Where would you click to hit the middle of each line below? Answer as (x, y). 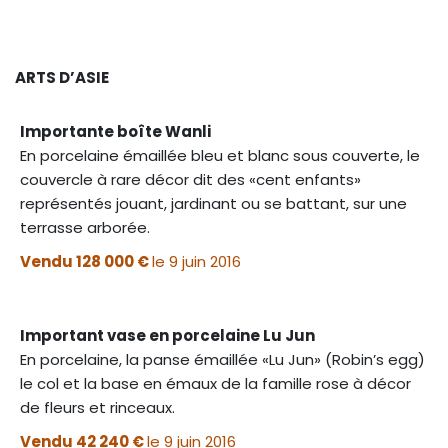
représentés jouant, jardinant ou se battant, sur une (213, 203)
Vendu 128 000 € (86, 261)
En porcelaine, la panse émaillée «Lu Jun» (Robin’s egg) (222, 359)
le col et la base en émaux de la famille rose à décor (215, 383)
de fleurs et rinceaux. (97, 407)
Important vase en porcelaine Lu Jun (167, 335)
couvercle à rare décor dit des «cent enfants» (190, 179)
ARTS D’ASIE (62, 77)
